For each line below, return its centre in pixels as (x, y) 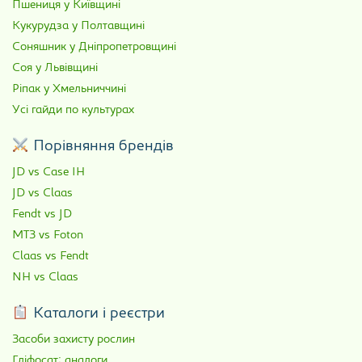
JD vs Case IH (48, 173)
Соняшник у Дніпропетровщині (94, 47)
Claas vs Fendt (51, 257)
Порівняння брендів (101, 147)
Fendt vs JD (42, 215)
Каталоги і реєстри (97, 314)
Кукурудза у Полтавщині (78, 26)
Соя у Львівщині (55, 68)
